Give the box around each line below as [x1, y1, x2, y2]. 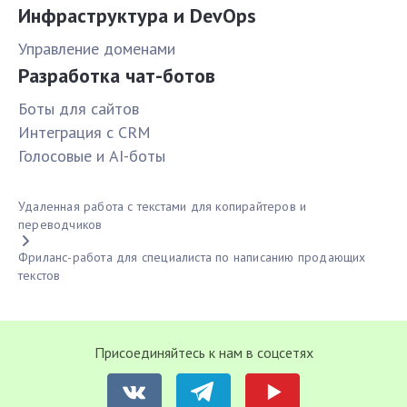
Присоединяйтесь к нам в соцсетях [94, 343, 313, 362]
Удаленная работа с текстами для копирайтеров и [18, 198, 307, 215]
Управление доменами [18, 38, 175, 60]
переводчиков [18, 216, 103, 233]
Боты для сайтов [18, 98, 139, 120]
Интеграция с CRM [18, 122, 151, 144]
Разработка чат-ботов [18, 63, 215, 89]
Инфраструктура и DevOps [18, 3, 256, 29]
